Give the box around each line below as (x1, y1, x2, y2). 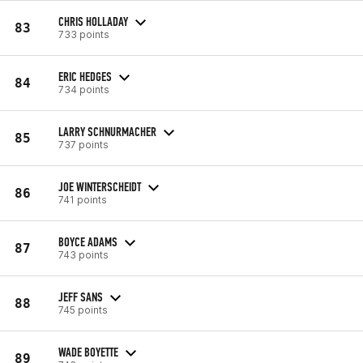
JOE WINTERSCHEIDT (58, 178, 141, 194)
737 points (58, 138, 109, 151)
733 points (58, 28, 109, 41)
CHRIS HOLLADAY (58, 13, 128, 29)
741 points (58, 193, 107, 206)
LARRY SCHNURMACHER (58, 123, 156, 139)
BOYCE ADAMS (58, 233, 117, 250)
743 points (58, 248, 109, 261)
